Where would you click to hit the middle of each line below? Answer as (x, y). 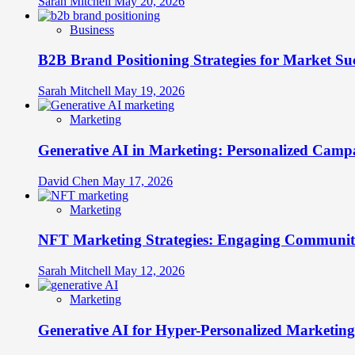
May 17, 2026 (137, 181)
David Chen (70, 181)
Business (92, 29)
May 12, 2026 (149, 271)
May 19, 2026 (149, 91)
